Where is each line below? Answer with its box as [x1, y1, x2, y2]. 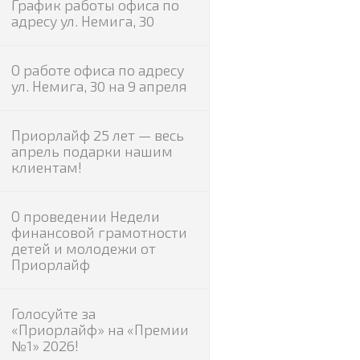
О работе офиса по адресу [10, 61, 184, 79]
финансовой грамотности [10, 223, 187, 241]
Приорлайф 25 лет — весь [10, 126, 184, 144]
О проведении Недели [10, 207, 160, 225]
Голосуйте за [10, 305, 96, 322]
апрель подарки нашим [10, 142, 173, 160]
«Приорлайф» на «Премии [10, 321, 189, 338]
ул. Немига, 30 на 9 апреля [10, 77, 187, 95]
